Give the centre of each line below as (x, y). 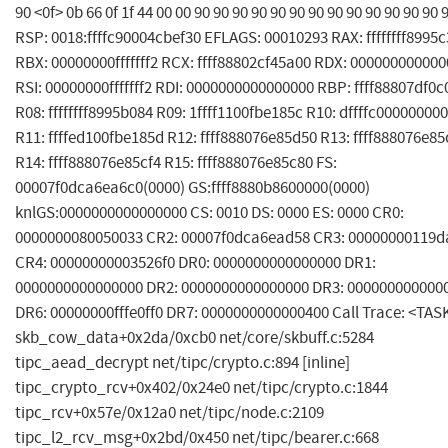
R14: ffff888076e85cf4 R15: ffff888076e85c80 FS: (176, 163)
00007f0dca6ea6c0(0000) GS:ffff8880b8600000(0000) (192, 188)
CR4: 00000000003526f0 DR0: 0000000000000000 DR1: (195, 263)
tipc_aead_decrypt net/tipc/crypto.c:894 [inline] (182, 363)
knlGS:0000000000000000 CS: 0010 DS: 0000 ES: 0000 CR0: (209, 213)
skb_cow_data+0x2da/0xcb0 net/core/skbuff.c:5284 (194, 338)
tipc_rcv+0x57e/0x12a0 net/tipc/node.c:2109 (169, 413)
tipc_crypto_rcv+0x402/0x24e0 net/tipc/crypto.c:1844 (201, 388)
